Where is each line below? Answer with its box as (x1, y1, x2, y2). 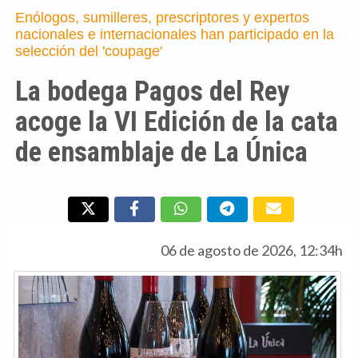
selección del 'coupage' (15, 43, 162, 60)
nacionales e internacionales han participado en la (15, 26, 334, 43)
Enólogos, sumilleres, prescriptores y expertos (15, 10, 309, 26)
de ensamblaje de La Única (15, 136, 308, 169)
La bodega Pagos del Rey (15, 75, 289, 108)
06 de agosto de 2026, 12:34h (161, 241, 343, 260)
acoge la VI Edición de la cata (15, 105, 338, 138)
